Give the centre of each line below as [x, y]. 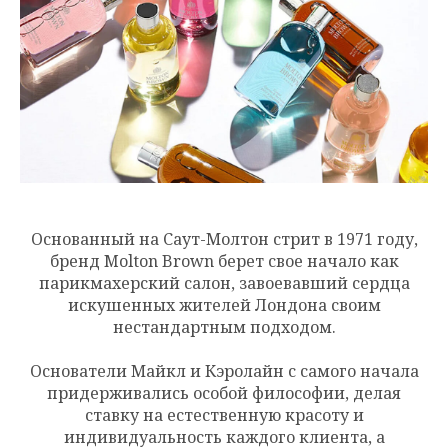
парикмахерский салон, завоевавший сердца [224, 283]
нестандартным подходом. [224, 327]
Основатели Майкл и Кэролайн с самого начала [224, 371]
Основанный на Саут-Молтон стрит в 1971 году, [224, 239]
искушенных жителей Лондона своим [224, 305]
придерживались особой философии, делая [224, 393]
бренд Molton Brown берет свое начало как [224, 261]
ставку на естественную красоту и [224, 415]
